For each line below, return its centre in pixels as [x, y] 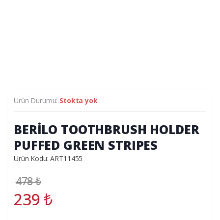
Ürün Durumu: [37, 100]
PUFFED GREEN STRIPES [86, 145]
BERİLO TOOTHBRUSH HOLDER [107, 129]
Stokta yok [79, 100]
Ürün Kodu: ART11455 [48, 158]
